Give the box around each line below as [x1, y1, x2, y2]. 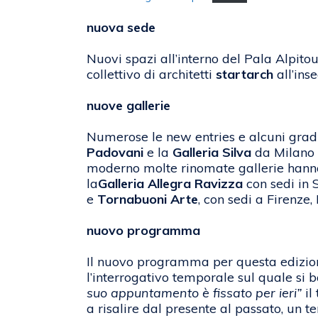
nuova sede [87, 19, 155, 36]
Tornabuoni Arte [97, 191, 198, 208]
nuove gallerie [87, 97, 170, 114]
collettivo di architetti [87, 66, 216, 83]
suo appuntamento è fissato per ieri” [87, 285, 302, 302]
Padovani [87, 144, 143, 161]
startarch [216, 66, 273, 83]
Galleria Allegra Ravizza [98, 175, 243, 192]
